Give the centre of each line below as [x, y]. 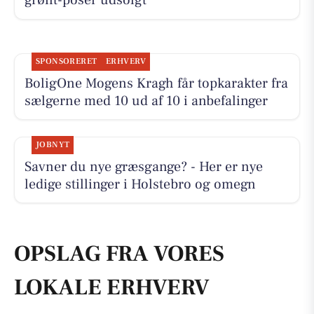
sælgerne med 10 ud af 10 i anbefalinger [146, 101]
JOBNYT [53, 144]
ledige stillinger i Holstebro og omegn [140, 184]
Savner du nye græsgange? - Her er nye [143, 166]
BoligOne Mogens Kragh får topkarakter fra [156, 83]
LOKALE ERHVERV [112, 288]
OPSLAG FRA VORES [119, 254]
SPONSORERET [66, 61]
